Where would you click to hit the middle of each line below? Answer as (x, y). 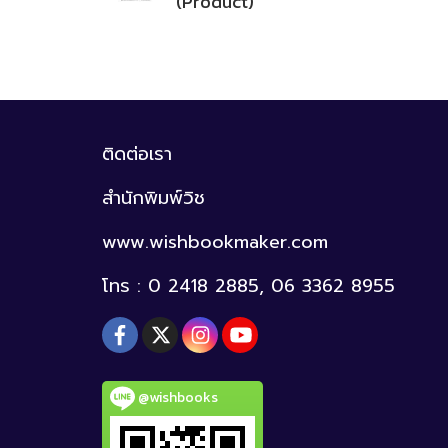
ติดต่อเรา (137, 154)
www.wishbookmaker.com (215, 242)
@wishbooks (176, 397)
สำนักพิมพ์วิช (153, 198)
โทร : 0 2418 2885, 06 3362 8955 (248, 286)
